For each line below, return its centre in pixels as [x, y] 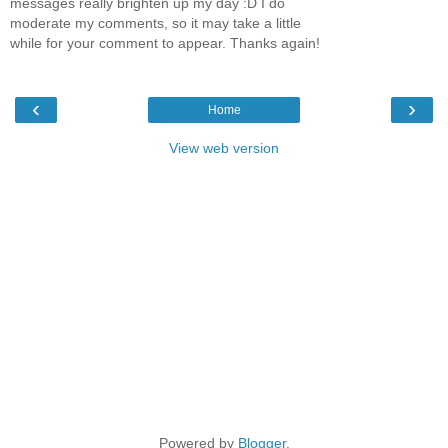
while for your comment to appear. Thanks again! [165, 42]
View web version [224, 148]
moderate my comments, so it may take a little [155, 22]
